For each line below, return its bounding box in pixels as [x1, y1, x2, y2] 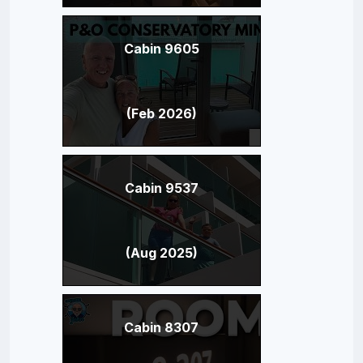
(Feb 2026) [126, 105, 197, 122]
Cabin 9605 [123, 40, 199, 57]
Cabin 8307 [124, 318, 199, 335]
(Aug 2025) [125, 244, 198, 261]
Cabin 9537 [124, 179, 199, 196]
